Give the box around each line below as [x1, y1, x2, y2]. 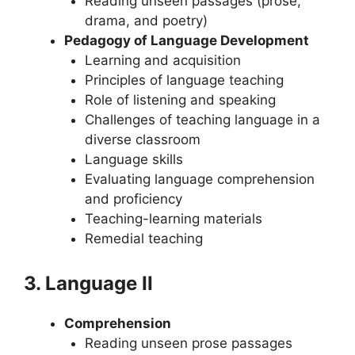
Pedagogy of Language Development [64, 32, 309, 49]
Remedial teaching [84, 231, 203, 247]
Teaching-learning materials [84, 211, 262, 227]
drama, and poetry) [84, 13, 208, 29]
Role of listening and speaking [84, 92, 276, 109]
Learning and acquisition [84, 52, 241, 69]
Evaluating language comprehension [84, 171, 315, 188]
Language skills [84, 151, 183, 168]
